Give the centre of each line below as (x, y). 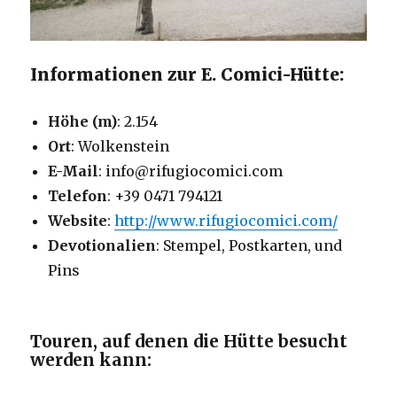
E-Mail (74, 171)
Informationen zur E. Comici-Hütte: (187, 75)
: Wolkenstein (121, 147)
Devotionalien (102, 246)
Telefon (78, 196)
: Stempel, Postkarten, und (249, 246)
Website (78, 221)
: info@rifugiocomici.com (191, 171)
